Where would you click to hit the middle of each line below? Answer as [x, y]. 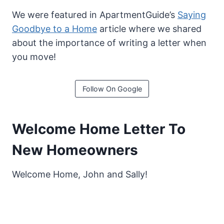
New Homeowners [75, 150]
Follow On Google [112, 88]
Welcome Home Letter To [99, 129]
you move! [34, 57]
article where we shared [149, 29]
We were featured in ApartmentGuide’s [95, 15]
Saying [192, 15]
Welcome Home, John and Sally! [80, 174]
